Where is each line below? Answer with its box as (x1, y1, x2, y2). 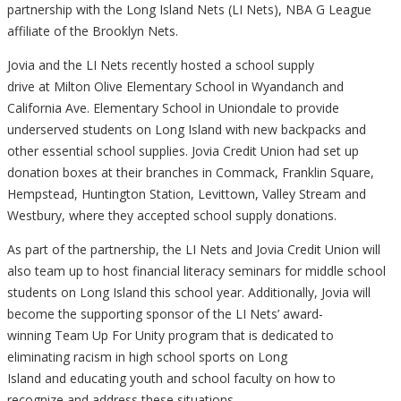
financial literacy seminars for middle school (132, 262, 386, 280)
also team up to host (7, 262, 132, 280)
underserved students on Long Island (7, 121, 226, 139)
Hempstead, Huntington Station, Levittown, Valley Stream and (7, 185, 366, 203)
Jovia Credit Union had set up (188, 142, 359, 160)
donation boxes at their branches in (7, 164, 216, 182)
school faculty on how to (188, 370, 336, 388)
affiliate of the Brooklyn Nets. (7, 22, 178, 40)
